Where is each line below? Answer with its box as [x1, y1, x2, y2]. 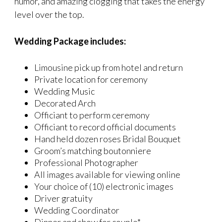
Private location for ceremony [34, 73, 148, 85]
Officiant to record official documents [34, 121, 176, 132]
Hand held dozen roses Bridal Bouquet [34, 133, 181, 144]
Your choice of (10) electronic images [34, 180, 173, 192]
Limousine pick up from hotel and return [34, 61, 183, 73]
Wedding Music [34, 85, 95, 97]
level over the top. [14, 8, 84, 20]
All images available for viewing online [34, 168, 180, 180]
